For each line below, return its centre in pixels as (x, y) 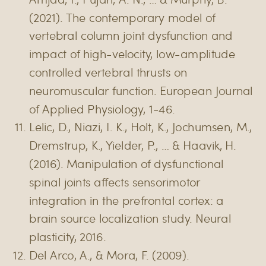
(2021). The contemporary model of (122, 17)
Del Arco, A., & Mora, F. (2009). (109, 255)
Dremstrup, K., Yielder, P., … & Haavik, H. (133, 145)
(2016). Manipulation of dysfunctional (126, 163)
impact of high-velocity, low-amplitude (132, 53)
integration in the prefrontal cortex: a (126, 200)
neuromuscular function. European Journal (141, 90)
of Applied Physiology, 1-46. (102, 108)
